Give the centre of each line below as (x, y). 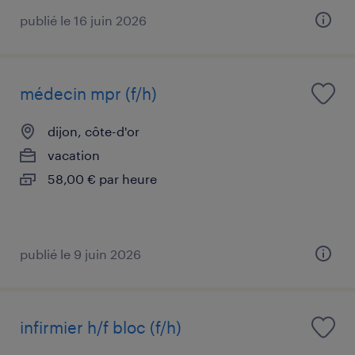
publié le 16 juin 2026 (83, 20)
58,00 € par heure (102, 178)
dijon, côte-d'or (94, 131)
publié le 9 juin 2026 (80, 254)
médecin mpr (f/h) (88, 93)
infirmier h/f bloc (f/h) (101, 327)
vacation (74, 155)
